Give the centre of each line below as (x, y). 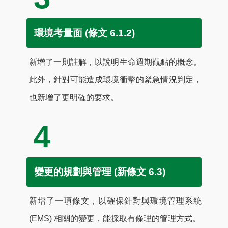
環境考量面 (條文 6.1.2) (84, 33)
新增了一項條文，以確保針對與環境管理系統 (115, 201)
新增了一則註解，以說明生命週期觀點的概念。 (115, 62)
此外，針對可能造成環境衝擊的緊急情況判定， (115, 79)
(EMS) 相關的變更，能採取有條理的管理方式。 (115, 218)
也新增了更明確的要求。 (74, 97)
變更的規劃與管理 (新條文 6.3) (100, 172)
